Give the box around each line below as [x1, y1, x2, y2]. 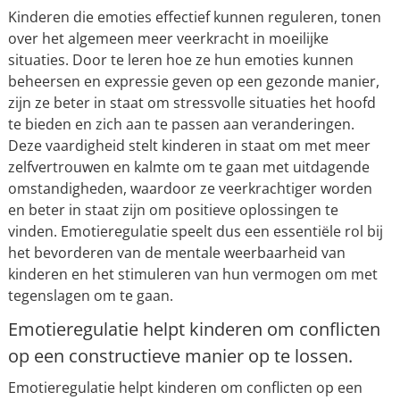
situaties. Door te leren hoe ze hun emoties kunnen [7, 50, 354, 71]
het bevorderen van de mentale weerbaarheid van [7, 243, 346, 263]
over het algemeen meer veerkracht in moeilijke [7, 29, 329, 49]
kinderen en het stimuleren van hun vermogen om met [7, 264, 378, 285]
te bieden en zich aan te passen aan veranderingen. [7, 114, 354, 135]
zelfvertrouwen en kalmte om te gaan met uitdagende [7, 157, 370, 178]
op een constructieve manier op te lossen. [7, 344, 353, 369]
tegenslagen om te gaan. [7, 286, 173, 306]
